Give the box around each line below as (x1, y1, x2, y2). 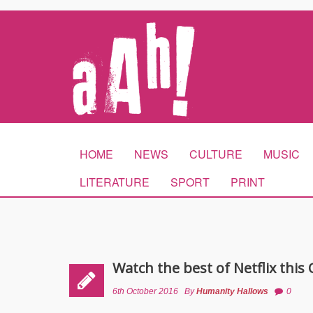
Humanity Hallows (196, 286, 268, 296)
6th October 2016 (112, 286, 178, 296)
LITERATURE (80, 174, 150, 190)
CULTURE (189, 146, 242, 162)
